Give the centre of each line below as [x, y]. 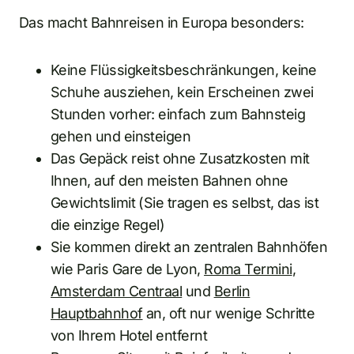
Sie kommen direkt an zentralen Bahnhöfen [189, 247]
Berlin [232, 291]
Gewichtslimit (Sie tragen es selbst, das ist [185, 203]
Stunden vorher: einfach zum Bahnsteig [178, 114]
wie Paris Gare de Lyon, [128, 269]
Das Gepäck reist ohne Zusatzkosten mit [180, 158]
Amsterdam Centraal [117, 291]
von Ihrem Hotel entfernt [129, 335]
